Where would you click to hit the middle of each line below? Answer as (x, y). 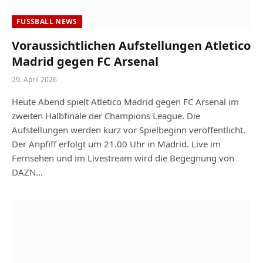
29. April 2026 (34, 80)
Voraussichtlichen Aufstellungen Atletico (131, 45)
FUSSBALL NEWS (45, 21)
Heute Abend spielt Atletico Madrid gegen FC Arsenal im (125, 102)
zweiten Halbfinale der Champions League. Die (106, 116)
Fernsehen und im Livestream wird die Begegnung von (123, 158)
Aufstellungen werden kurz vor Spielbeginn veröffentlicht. (129, 130)
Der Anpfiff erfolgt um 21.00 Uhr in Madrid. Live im (116, 144)
